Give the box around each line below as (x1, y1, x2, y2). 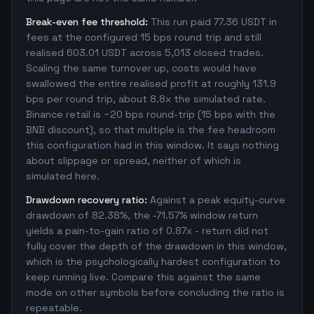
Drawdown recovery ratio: (26, 193, 147, 206)
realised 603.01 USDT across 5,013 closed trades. (26, 46, 264, 59)
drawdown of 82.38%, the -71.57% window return (26, 209, 258, 221)
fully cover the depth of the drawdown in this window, (26, 240, 287, 252)
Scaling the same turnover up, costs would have (26, 62, 257, 74)
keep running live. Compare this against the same (26, 271, 261, 283)
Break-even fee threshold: (26, 15, 148, 28)
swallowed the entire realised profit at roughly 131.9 (26, 77, 276, 90)
